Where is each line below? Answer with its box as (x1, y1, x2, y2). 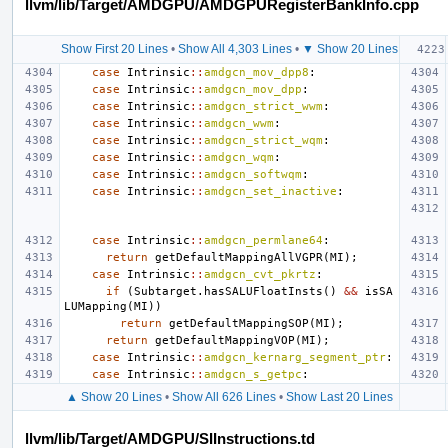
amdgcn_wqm (204, 150, 274, 164)
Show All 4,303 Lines (177, 41, 292, 56)
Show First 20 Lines (60, 41, 168, 56)
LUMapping (64, 299, 127, 313)
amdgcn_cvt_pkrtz (204, 267, 316, 281)
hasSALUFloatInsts (204, 284, 323, 298)
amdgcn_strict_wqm (204, 133, 323, 147)
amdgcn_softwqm (204, 167, 302, 181)
